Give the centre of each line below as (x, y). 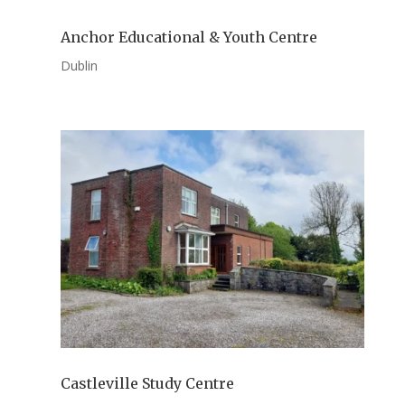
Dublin (80, 66)
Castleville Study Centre (148, 383)
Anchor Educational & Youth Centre (189, 38)
